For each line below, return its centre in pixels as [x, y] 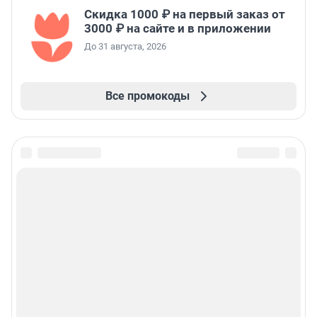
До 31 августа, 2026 [125, 47]
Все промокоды [147, 96]
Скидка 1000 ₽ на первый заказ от [185, 15]
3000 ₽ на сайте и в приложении [178, 29]
